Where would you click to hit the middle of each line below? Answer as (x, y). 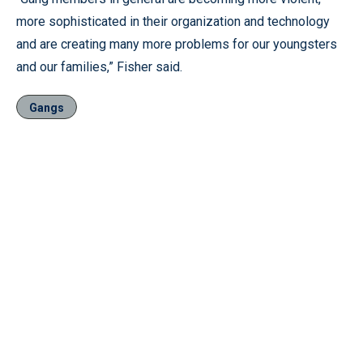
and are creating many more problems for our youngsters (177, 44)
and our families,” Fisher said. (99, 67)
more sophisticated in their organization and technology (173, 21)
